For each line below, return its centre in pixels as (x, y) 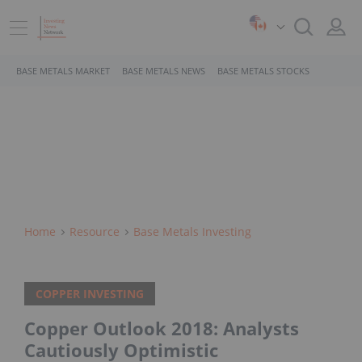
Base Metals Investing (192, 232)
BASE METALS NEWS (164, 71)
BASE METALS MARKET (63, 71)
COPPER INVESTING (90, 294)
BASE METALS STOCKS (263, 71)
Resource (95, 232)
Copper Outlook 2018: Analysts (162, 328)
